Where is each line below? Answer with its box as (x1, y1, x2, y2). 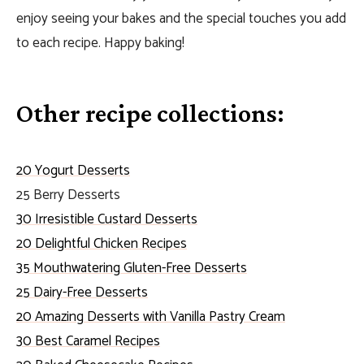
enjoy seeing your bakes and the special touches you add (16, 7, 346, 30)
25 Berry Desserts (16, 184, 120, 206)
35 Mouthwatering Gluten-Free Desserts (16, 257, 247, 279)
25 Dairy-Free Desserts (16, 281, 148, 304)
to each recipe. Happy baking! (16, 32, 184, 54)
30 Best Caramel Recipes (16, 330, 160, 353)
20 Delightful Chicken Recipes (16, 232, 187, 255)
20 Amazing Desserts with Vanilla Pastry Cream (16, 305, 285, 328)
